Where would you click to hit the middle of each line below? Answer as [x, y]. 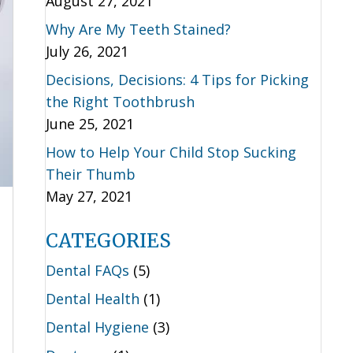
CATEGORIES [108, 241]
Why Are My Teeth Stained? [138, 29]
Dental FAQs [87, 270]
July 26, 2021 [87, 51]
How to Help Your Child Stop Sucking [171, 152]
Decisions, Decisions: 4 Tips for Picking [177, 80]
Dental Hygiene [97, 327]
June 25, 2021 [89, 124]
